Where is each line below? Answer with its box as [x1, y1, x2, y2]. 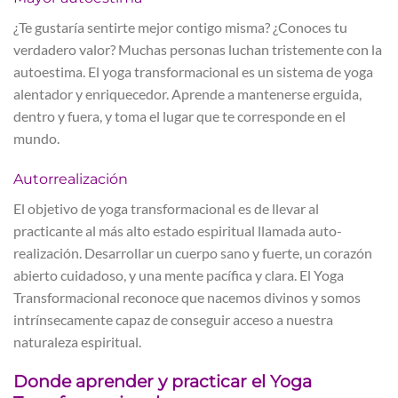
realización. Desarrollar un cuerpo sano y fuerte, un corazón [13, 243, 372, 261]
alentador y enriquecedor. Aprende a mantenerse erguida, [13, 84, 362, 102]
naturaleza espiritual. [13, 332, 141, 350]
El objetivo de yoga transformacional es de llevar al [13, 199, 319, 217]
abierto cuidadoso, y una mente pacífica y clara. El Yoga [13, 266, 344, 283]
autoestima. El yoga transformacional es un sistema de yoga [13, 62, 373, 80]
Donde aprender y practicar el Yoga [13, 370, 312, 393]
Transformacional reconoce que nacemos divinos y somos [13, 288, 361, 306]
